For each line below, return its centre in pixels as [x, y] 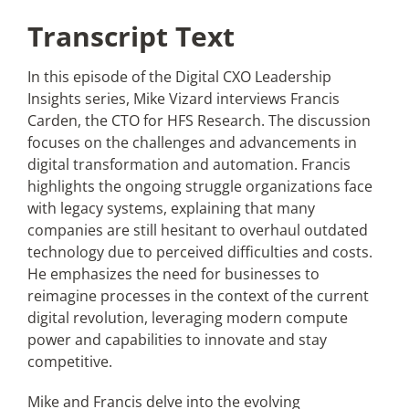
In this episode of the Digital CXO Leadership [179, 77]
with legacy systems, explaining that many [171, 208]
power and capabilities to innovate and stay [177, 340]
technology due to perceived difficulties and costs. [199, 252]
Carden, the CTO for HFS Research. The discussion [199, 121]
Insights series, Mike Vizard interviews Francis [183, 99]
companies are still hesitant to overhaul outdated [197, 230]
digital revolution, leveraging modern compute [187, 318]
